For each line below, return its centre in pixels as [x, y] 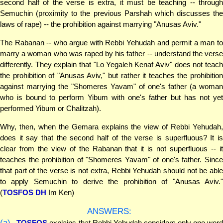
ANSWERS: [110, 211]
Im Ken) [60, 192]
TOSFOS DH [24, 192]
